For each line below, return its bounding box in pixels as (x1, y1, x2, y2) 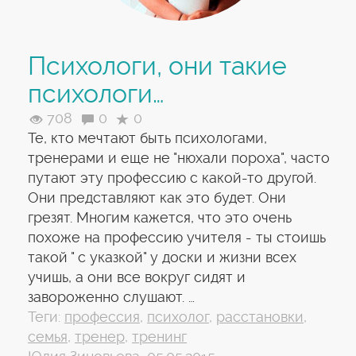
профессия (64, 308, 140, 325)
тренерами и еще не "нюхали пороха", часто (28, 149, 330, 166)
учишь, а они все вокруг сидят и (28, 269, 246, 285)
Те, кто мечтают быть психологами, (28, 130, 267, 146)
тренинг (132, 328, 187, 345)
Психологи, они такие (28, 51, 287, 81)
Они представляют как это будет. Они (28, 189, 286, 206)
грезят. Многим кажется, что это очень (28, 209, 292, 226)
